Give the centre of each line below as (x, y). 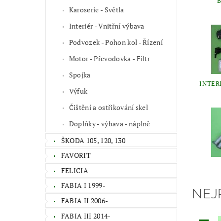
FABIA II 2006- (85, 200)
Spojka (80, 74)
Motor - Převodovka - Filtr (110, 58)
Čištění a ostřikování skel (109, 107)
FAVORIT (76, 155)
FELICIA (75, 170)
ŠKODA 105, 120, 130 (93, 140)
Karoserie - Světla (96, 9)
